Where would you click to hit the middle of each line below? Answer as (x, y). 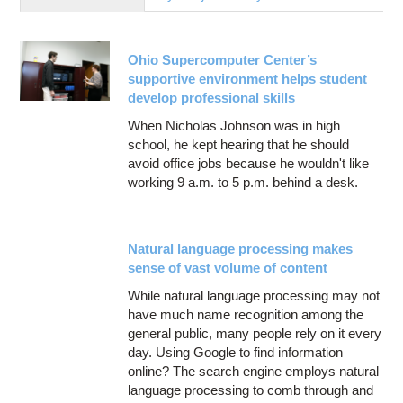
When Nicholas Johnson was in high (234, 125)
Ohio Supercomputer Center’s (223, 59)
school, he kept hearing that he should (239, 144)
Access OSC (76, 76)
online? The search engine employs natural (254, 371)
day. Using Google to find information (236, 352)
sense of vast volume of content (228, 267)
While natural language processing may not (254, 295)
